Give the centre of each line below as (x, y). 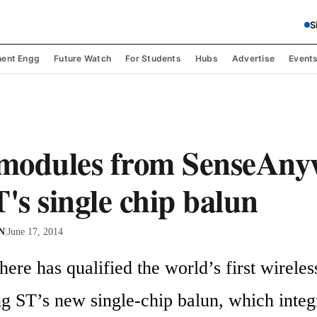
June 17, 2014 (35, 232)
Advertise (253, 58)
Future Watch (83, 58)
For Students (153, 58)
